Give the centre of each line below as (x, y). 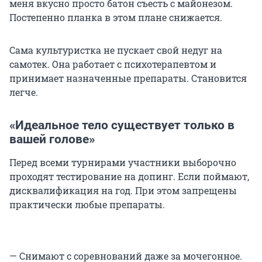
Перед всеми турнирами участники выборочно (123, 162)
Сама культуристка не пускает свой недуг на (116, 50)
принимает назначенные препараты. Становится (128, 78)
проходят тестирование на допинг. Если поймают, (129, 176)
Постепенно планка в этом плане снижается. (116, 17)
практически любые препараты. (87, 204)
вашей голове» (52, 139)
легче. (24, 92)
